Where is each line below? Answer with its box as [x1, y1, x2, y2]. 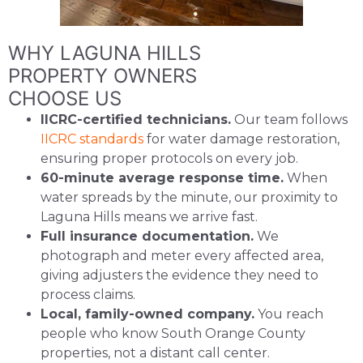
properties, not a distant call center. [41, 344, 270, 361]
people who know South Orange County [41, 325, 305, 341]
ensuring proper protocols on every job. [41, 150, 298, 166]
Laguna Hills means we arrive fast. [41, 208, 258, 224]
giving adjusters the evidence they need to [41, 267, 318, 283]
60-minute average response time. [41, 169, 284, 186]
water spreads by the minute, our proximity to [41, 189, 338, 205]
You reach [254, 305, 323, 322]
